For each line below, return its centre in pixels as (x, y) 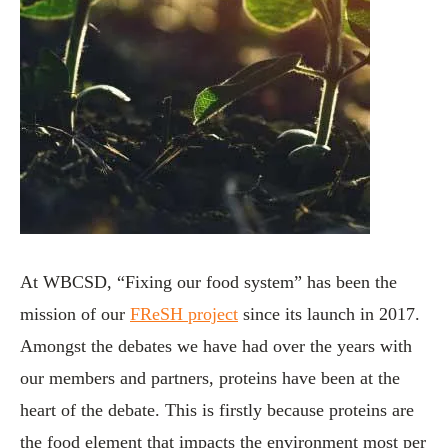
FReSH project (184, 313)
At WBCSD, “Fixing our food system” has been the (208, 281)
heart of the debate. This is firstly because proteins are (217, 409)
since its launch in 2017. (329, 313)
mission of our (75, 313)
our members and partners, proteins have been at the (210, 377)
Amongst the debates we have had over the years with (216, 345)
